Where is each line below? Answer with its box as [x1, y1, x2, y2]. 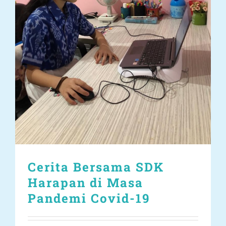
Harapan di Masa [28, 174, 143, 191]
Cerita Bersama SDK [28, 158, 164, 175]
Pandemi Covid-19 [28, 190, 150, 206]
